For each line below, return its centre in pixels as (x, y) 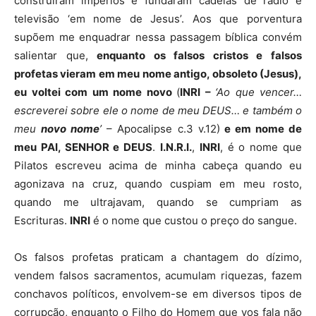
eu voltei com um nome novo (95, 92)
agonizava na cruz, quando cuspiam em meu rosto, (158, 184)
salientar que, (56, 56)
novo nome (71, 129)
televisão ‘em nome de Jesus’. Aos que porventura (158, 19)
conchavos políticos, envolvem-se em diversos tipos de (158, 294)
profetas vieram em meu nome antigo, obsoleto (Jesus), (158, 74)
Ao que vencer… (259, 92)
